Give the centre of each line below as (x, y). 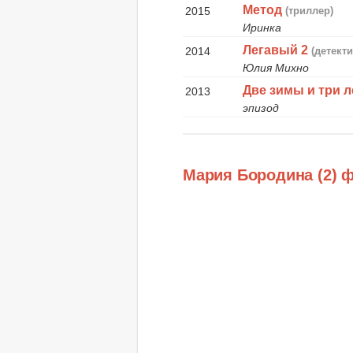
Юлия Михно (276, 67)
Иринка (262, 27)
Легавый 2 (276, 50)
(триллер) (310, 10)
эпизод (261, 108)
